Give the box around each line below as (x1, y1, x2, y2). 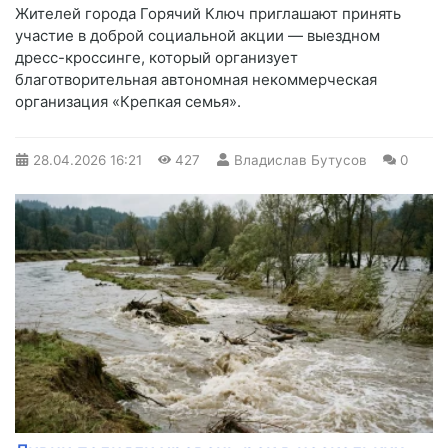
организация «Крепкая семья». (15, 91, 241, 111)
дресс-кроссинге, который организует (15, 47, 298, 67)
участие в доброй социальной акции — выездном (15, 25, 380, 45)
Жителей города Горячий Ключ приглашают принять (15, 3, 401, 23)
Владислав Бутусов (233, 151, 367, 168)
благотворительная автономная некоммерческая (15, 69, 377, 89)
